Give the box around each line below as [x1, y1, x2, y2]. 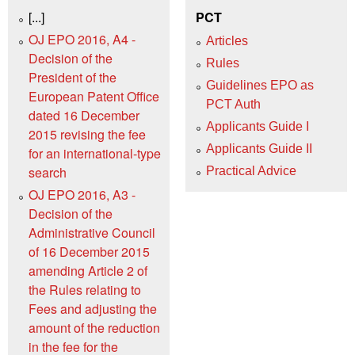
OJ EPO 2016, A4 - [29, 29, 136, 48]
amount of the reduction [29, 318, 160, 337]
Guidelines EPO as [206, 78, 314, 93]
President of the [29, 67, 116, 86]
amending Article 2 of [29, 261, 147, 280]
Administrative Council [29, 223, 155, 242]
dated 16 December [29, 105, 139, 124]
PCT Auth [206, 97, 261, 112]
